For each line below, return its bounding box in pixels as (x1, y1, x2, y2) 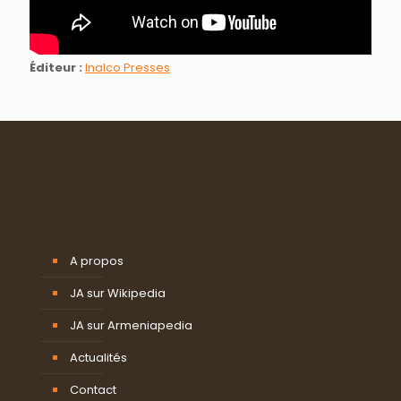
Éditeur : (30, 59, 82, 76)
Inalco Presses (85, 59, 170, 76)
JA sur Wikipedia (70, 285, 166, 302)
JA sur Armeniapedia (70, 317, 192, 334)
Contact (70, 381, 116, 398)
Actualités (70, 349, 127, 366)
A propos (70, 252, 124, 269)
